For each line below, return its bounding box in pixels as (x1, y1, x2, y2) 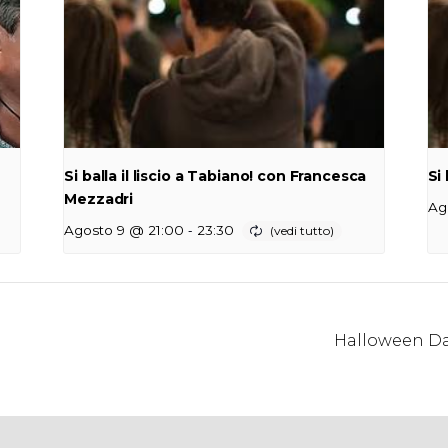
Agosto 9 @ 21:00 (64, 221, 185, 238)
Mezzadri (64, 189, 134, 208)
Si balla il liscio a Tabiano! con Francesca (64, 166, 367, 185)
